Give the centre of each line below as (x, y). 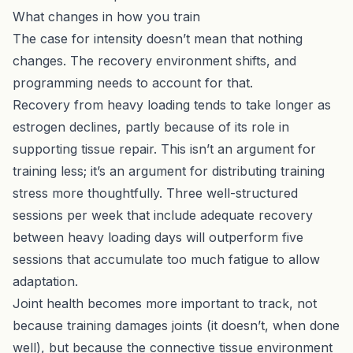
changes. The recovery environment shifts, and (154, 60)
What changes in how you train (106, 16)
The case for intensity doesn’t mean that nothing (158, 38)
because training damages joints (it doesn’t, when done (176, 325)
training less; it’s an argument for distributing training (169, 171)
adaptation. (45, 281)
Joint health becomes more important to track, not (165, 303)
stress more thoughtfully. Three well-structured (155, 193)
